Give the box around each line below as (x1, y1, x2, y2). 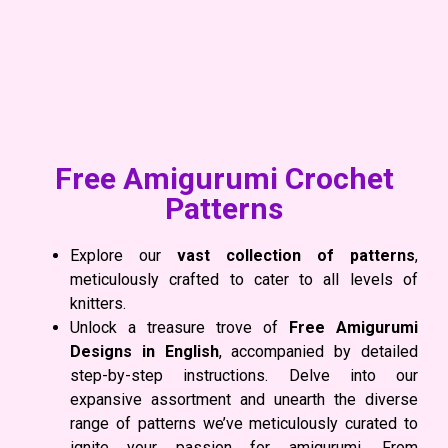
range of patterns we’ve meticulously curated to (70, 414, 418, 434)
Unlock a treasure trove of (70, 318, 289, 338)
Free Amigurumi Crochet (54, 161, 394, 197)
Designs (70, 342, 132, 362)
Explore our (70, 246, 177, 266)
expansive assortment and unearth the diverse (70, 390, 418, 410)
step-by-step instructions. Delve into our (70, 366, 418, 386)
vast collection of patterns (177, 246, 415, 266)
